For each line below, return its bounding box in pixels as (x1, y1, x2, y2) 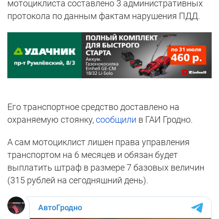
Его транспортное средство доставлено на (7, 101, 179, 112)
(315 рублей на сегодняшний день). (7, 175, 148, 185)
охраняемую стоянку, (7, 114, 96, 125)
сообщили (96, 114, 136, 125)
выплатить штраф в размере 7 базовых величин (7, 162, 204, 173)
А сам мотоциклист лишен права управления (7, 136, 190, 147)
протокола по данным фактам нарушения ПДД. (7, 11, 200, 22)
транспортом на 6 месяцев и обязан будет (7, 149, 178, 160)
